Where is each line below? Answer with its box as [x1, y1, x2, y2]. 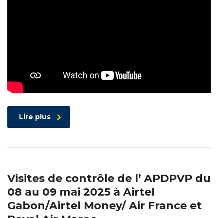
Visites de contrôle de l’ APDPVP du [7, 172, 211, 185]
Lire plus [19, 112, 51, 122]
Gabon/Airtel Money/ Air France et [7, 199, 202, 213]
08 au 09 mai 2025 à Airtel [7, 185, 155, 199]
